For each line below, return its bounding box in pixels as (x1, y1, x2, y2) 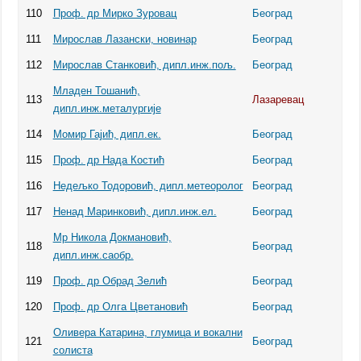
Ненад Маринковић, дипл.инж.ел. (52, 205, 217, 218)
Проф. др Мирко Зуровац (52, 6, 176, 19)
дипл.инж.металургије (52, 102, 161, 114)
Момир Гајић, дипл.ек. (52, 127, 161, 140)
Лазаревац (251, 93, 304, 106)
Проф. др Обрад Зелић (52, 274, 167, 287)
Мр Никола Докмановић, (52, 230, 172, 243)
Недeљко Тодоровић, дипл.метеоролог (52, 179, 243, 192)
